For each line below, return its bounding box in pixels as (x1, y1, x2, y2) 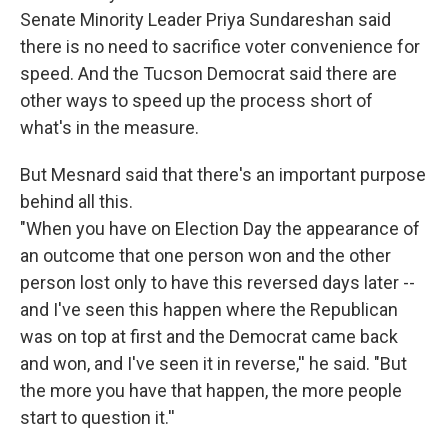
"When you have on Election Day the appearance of (20, 218, 420, 240)
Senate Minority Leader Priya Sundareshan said (20, 9, 391, 31)
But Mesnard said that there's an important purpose (20, 164, 426, 186)
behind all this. (20, 191, 133, 213)
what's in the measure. (20, 117, 199, 139)
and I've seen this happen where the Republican (20, 299, 398, 321)
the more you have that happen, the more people (20, 380, 402, 402)
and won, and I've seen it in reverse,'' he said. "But (20, 353, 407, 375)
